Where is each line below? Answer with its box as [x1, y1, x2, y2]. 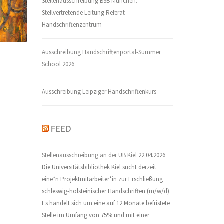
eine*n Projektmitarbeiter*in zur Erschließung [41, 175, 163, 183]
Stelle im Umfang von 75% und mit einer [41, 211, 149, 219]
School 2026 [41, 60, 74, 68]
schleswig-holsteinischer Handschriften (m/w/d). [41, 187, 171, 195]
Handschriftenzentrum [41, 20, 102, 29]
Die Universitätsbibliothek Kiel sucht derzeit [41, 163, 156, 171]
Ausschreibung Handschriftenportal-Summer [41, 48, 161, 56]
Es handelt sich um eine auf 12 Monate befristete [41, 199, 170, 207]
